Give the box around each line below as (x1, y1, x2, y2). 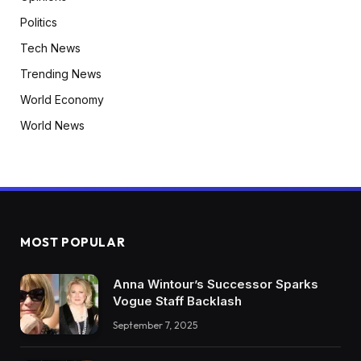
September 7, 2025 (113, 319, 197, 332)
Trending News (20, 67, 102, 81)
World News (20, 118, 85, 133)
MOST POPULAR (20, 234, 126, 251)
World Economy (20, 93, 104, 107)
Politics (20, 15, 57, 30)
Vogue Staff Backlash (113, 293, 242, 309)
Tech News (20, 41, 81, 56)
